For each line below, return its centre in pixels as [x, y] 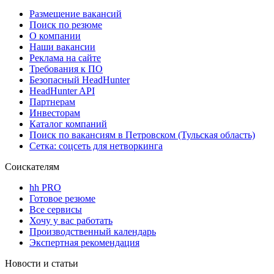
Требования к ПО [66, 68]
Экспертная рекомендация [84, 242]
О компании [55, 35]
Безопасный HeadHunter [80, 80]
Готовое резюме [62, 198]
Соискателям [32, 166]
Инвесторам [55, 113]
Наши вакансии [62, 46]
